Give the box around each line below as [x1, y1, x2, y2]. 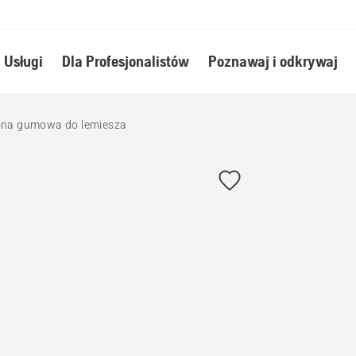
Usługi [3, 52, 43, 70]
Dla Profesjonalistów [61, 52, 189, 70]
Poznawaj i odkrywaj [207, 52, 338, 70]
